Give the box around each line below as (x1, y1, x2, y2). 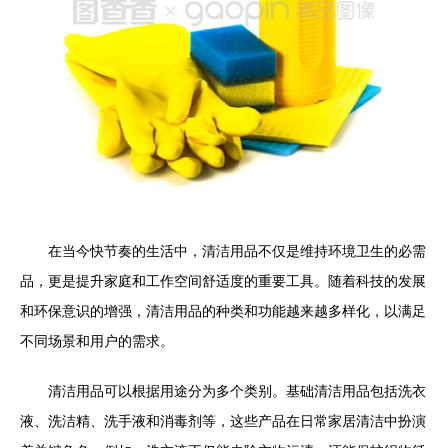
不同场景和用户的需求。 (20, 333, 174, 349)
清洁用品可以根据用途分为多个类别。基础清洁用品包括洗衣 (48, 383, 426, 399)
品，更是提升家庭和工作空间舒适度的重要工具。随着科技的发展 (20, 273, 426, 289)
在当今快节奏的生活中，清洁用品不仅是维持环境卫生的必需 (48, 243, 426, 259)
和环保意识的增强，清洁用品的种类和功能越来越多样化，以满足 (20, 303, 426, 319)
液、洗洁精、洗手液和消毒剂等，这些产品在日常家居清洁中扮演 (20, 413, 426, 429)
